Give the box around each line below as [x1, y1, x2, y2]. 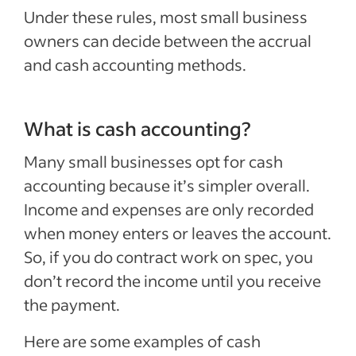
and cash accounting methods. [24, 54, 246, 75]
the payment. [24, 294, 120, 315]
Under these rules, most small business [24, 6, 308, 27]
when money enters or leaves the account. [24, 222, 331, 243]
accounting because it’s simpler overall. [24, 175, 310, 195]
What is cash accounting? [24, 116, 251, 141]
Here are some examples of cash [24, 331, 261, 351]
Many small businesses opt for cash [24, 151, 283, 172]
